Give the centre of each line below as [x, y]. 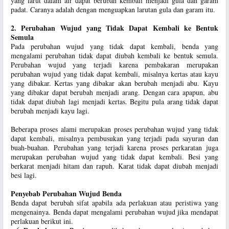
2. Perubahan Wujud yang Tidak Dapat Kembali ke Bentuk [114, 28]
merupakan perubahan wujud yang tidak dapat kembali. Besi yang [114, 157]
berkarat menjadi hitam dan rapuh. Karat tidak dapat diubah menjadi [114, 166]
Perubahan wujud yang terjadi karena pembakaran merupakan [114, 65]
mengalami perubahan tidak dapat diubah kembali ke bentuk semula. [114, 55]
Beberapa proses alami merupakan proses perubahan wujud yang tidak [114, 129]
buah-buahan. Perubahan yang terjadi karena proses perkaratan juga [114, 147]
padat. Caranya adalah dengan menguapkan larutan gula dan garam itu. [113, 9]
